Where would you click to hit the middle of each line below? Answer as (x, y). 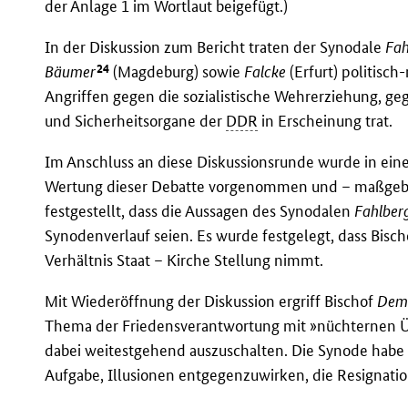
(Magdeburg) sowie (177, 72)
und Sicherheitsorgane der (136, 121)
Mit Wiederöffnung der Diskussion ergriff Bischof (211, 301)
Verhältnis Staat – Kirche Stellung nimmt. (184, 260)
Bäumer (71, 72)
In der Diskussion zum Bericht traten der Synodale (215, 46)
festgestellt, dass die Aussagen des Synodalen (200, 211)
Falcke (265, 72)
